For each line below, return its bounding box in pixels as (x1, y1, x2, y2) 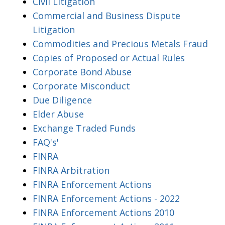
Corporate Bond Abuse (33, 65, 132, 78)
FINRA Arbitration (33, 164, 109, 176)
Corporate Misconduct (33, 79, 130, 92)
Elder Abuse (33, 107, 84, 120)
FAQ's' (33, 136, 59, 148)
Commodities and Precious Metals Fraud (33, 37, 208, 50)
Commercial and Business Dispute (33, 9, 180, 22)
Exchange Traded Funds (33, 122, 136, 134)
